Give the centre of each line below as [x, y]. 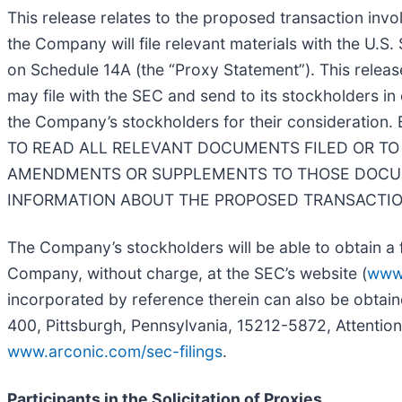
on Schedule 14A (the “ [91, 69]
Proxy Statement [237, 69]
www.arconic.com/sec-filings [115, 351]
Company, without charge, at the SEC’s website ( [187, 273]
